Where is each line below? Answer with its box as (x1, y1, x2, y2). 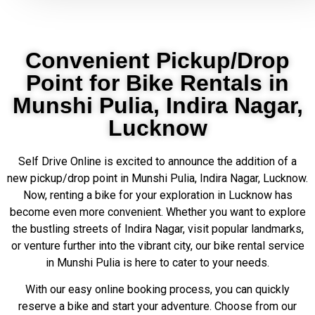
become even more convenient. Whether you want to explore (9, 205, 306, 219)
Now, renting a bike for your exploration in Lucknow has (22, 188, 292, 202)
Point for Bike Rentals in (26, 70, 289, 96)
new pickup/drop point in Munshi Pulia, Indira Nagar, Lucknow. (7, 172, 308, 185)
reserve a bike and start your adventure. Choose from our (18, 300, 297, 314)
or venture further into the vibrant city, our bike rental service (11, 239, 304, 252)
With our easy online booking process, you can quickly (25, 283, 290, 297)
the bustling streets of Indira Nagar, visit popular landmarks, (11, 222, 304, 236)
